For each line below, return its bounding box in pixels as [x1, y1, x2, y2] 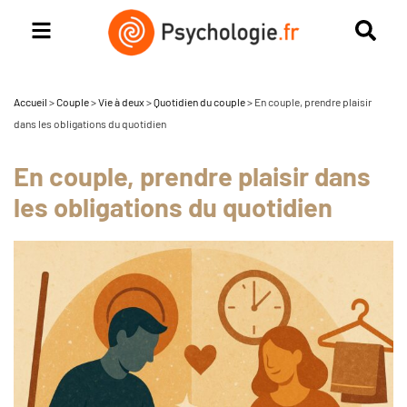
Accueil [14, 94, 47, 108]
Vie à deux [98, 94, 144, 108]
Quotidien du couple [154, 94, 245, 108]
